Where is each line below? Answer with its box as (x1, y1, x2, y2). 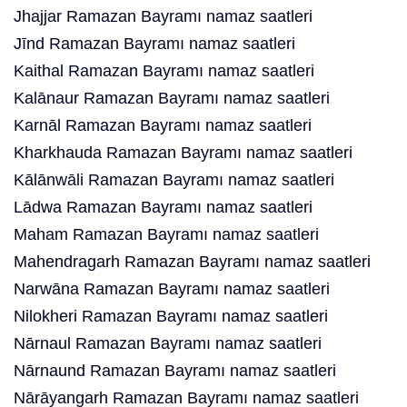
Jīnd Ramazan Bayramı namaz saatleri (14, 35, 295, 53)
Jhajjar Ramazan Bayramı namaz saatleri (14, 7, 313, 25)
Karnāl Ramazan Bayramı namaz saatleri (14, 116, 312, 134)
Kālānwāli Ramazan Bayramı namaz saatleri (14, 171, 334, 189)
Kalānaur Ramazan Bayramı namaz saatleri (14, 89, 330, 107)
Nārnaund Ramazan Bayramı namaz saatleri (14, 362, 336, 380)
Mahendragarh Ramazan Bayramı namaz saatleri (14, 253, 371, 271)
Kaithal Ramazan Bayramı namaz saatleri (14, 62, 314, 80)
